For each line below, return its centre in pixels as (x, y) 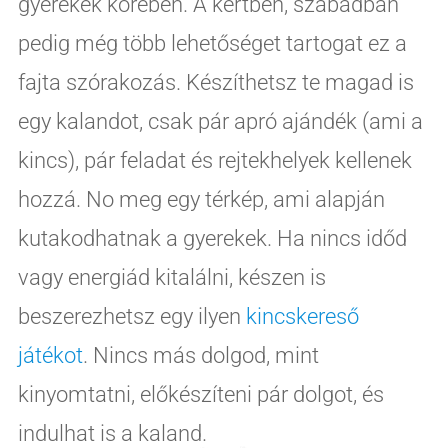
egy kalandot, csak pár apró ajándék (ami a (220, 121)
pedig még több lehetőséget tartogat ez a (212, 43)
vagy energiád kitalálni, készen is (171, 277)
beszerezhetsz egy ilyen (131, 316)
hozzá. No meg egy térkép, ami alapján (201, 199)
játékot (50, 355)
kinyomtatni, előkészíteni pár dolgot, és (200, 394)
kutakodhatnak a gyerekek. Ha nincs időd (212, 238)
